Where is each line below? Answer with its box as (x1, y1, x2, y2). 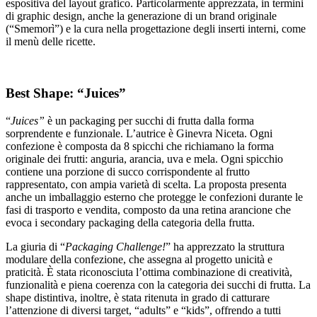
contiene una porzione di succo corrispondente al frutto (6, 165, 250, 178)
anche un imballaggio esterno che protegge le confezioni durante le (6, 190, 303, 203)
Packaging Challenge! (65, 240, 166, 253)
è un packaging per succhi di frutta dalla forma (45, 114, 254, 127)
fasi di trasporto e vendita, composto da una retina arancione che (6, 203, 291, 216)
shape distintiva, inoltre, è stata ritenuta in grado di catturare (6, 291, 270, 304)
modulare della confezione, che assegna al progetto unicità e (6, 253, 272, 265)
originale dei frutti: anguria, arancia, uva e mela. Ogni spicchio (6, 152, 283, 165)
